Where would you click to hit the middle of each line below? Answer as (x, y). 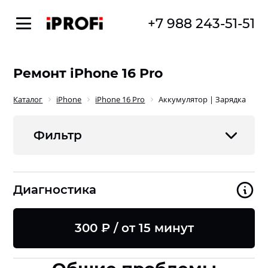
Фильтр (57, 135)
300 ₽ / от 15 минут (134, 228)
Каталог (28, 99)
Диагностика (55, 190)
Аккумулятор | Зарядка (202, 99)
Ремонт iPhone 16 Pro (88, 73)
